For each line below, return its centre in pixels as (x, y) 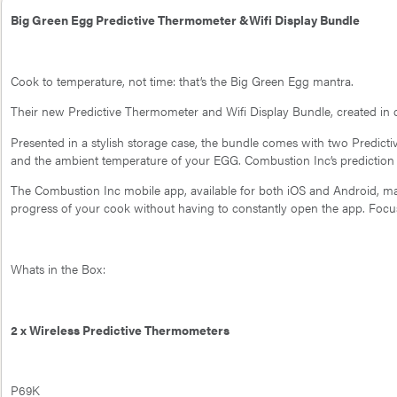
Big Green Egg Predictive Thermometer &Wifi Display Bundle (185, 20)
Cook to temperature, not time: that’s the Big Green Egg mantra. (182, 80)
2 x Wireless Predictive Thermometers (120, 329)
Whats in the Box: (58, 268)
